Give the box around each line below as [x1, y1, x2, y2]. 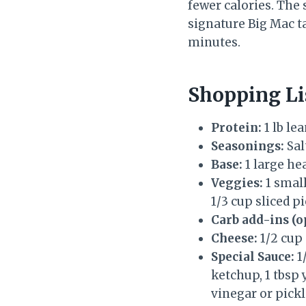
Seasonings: [211, 138, 284, 154]
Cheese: [211, 230, 258, 246]
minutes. [188, 34, 240, 50]
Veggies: [211, 175, 263, 191]
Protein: [211, 120, 262, 135]
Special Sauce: [211, 249, 294, 264]
